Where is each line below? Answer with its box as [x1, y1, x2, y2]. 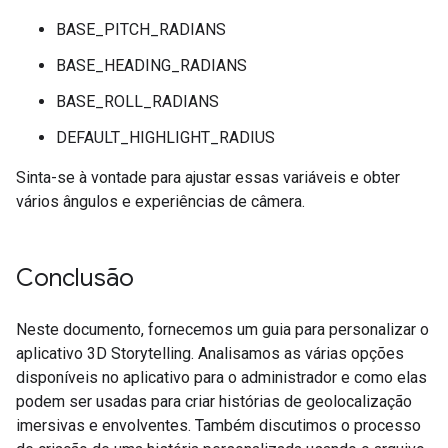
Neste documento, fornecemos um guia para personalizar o [16, 320, 429, 339]
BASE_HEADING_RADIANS [56, 56, 247, 75]
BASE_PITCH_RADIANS [56, 20, 226, 39]
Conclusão [16, 263, 134, 293]
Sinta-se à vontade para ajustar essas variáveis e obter [16, 168, 400, 187]
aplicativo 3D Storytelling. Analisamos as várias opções [16, 344, 404, 363]
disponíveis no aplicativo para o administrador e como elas [16, 368, 427, 387]
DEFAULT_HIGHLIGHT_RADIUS [56, 128, 275, 147]
